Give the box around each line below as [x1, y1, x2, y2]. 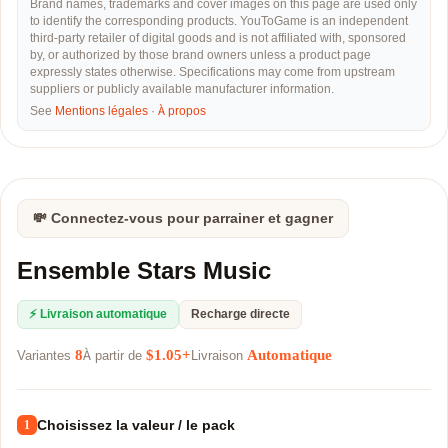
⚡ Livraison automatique [29, 307, 167, 321]
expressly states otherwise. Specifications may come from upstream [30, 66, 395, 78]
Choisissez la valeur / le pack [37, 417, 235, 433]
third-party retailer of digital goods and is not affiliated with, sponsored [30, 32, 406, 44]
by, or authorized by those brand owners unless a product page [30, 49, 371, 61]
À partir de [83, 348, 146, 363]
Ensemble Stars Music [17, 257, 271, 284]
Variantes [17, 348, 75, 363]
